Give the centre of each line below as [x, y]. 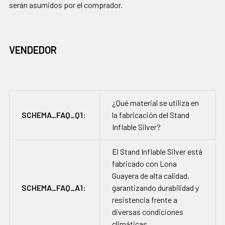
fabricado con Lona [144, 164]
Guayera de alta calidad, [151, 176]
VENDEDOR [33, 50]
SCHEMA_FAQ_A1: [54, 188]
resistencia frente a [145, 200]
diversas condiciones [148, 212]
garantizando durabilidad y [155, 188]
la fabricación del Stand [151, 115]
